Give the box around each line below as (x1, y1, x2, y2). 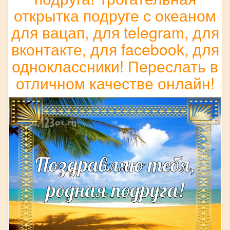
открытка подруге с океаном (14, 4, 216, 26)
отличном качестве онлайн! (15, 71, 215, 94)
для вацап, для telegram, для (11, 21, 219, 43)
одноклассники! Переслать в (12, 54, 218, 77)
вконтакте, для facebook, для (11, 37, 219, 60)
